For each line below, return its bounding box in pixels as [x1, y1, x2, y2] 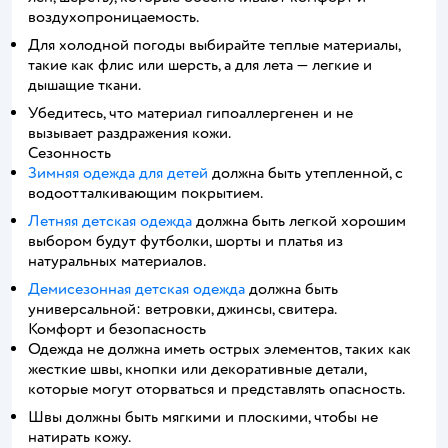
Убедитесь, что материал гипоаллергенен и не [28, 103, 353, 123]
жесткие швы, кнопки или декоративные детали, [28, 359, 366, 379]
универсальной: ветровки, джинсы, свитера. [28, 299, 337, 319]
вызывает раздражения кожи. [28, 123, 231, 143]
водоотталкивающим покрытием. [28, 183, 263, 203]
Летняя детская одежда [28, 211, 192, 231]
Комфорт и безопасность [28, 319, 206, 339]
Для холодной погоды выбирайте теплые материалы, [28, 35, 400, 55]
